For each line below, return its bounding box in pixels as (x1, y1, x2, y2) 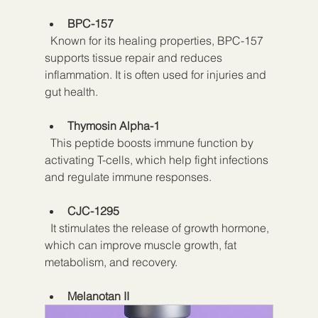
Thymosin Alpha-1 (67, 118, 160, 133)
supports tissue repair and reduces (44, 50, 225, 65)
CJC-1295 (67, 203, 119, 218)
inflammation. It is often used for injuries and (44, 67, 269, 82)
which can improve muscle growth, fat (44, 237, 239, 252)
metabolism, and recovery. (44, 254, 177, 269)
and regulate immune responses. (44, 169, 212, 184)
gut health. (44, 84, 98, 99)
